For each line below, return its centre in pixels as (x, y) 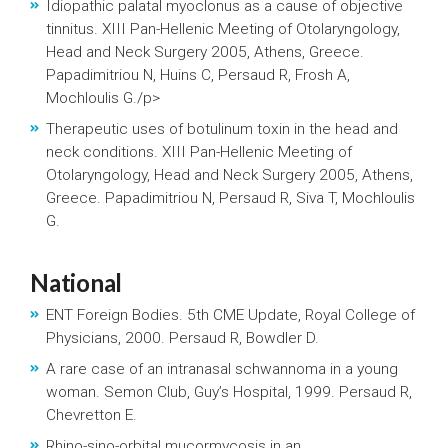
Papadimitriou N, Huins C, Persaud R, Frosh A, (198, 75)
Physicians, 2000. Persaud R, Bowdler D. (182, 338)
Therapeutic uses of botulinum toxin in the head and (222, 129)
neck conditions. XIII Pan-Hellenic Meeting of (199, 152)
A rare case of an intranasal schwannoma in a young (222, 369)
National (76, 282)
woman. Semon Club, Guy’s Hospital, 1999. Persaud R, (229, 392)
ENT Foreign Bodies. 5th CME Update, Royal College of (230, 315)
